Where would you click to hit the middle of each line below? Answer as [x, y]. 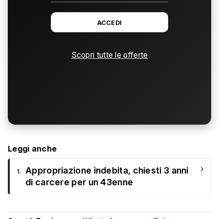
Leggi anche [33, 149]
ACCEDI [109, 23]
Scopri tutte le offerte [109, 55]
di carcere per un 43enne [79, 182]
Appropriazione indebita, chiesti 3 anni [107, 171]
